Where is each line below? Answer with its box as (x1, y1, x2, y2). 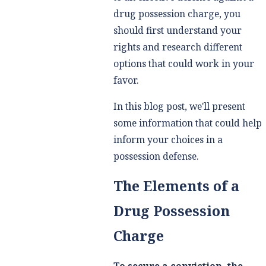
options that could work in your (113, 57, 254, 71)
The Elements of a (113, 176, 239, 196)
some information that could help (113, 116, 262, 129)
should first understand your (113, 24, 242, 37)
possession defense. (113, 149, 198, 163)
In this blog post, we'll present (113, 99, 245, 113)
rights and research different (113, 40, 242, 54)
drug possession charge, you (113, 7, 240, 21)
